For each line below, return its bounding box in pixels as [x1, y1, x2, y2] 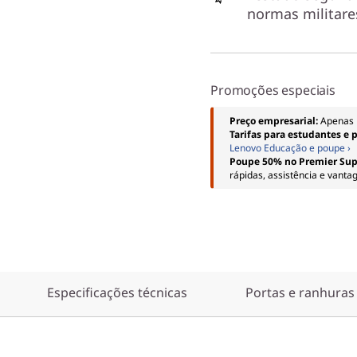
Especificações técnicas [47, 284, 187, 301]
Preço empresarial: [229, 114, 320, 127]
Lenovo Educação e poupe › [229, 141, 351, 155]
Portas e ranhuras [245, 284, 355, 301]
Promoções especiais [210, 81, 335, 99]
